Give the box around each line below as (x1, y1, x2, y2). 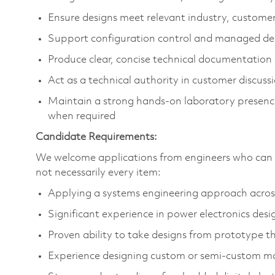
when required (48, 110, 115, 122)
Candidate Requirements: (36, 131, 157, 142)
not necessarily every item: (36, 167, 161, 178)
